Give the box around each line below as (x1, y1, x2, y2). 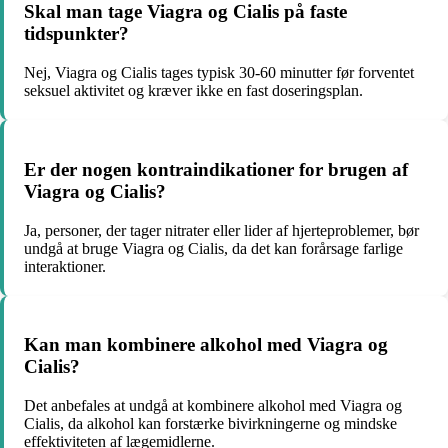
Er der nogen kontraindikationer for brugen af (24, 158, 408, 180)
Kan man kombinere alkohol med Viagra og (24, 334, 388, 356)
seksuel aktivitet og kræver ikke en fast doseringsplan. (24, 82, 363, 100)
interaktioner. (24, 257, 106, 275)
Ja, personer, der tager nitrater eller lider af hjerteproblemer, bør (24, 221, 419, 239)
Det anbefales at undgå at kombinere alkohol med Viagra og (24, 397, 402, 414)
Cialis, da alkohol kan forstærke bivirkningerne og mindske (24, 415, 397, 432)
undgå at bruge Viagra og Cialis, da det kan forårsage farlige (24, 239, 403, 257)
